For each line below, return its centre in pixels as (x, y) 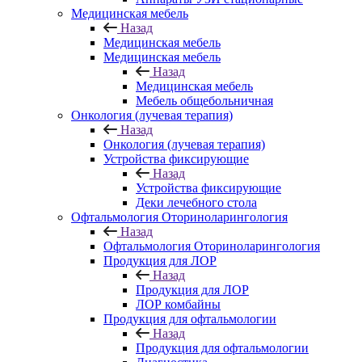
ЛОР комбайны (178, 304)
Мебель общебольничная (204, 101)
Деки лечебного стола (196, 202)
